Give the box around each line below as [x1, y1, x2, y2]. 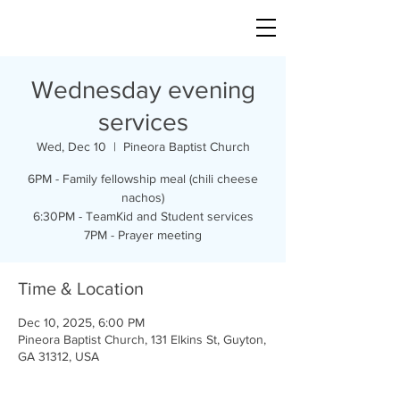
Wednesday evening [30, 76, 255, 104]
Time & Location [18, 279, 144, 298]
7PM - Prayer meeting [84, 228, 202, 242]
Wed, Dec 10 [36, 139, 106, 154]
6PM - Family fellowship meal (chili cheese [28, 171, 258, 186]
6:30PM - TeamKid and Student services [32, 209, 254, 223]
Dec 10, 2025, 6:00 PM [18, 315, 145, 329]
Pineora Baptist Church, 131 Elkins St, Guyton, [18, 332, 266, 346]
